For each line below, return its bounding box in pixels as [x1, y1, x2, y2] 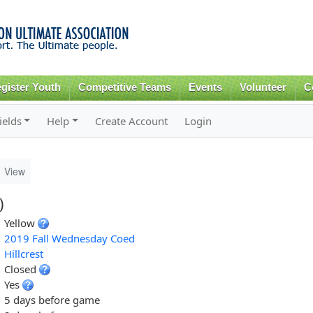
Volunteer [239, 82, 286, 93]
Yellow [3, 215, 38, 230]
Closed [3, 261, 39, 276]
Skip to [112, 1, 141, 15]
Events [189, 82, 223, 93]
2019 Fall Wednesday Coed [3, 231, 135, 245]
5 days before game [3, 292, 100, 307]
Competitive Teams [78, 82, 172, 93]
